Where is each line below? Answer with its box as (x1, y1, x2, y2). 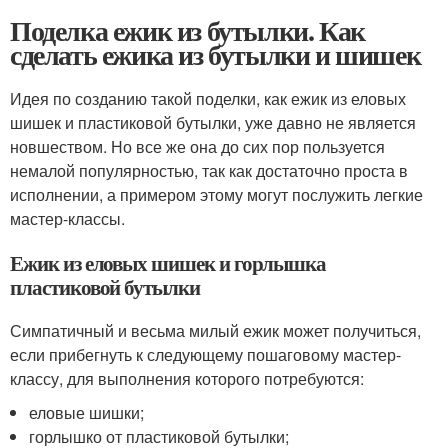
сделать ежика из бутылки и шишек (10, 33, 421, 75)
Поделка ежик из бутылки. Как (10, 9, 365, 51)
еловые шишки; (29, 400, 145, 424)
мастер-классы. (10, 206, 125, 230)
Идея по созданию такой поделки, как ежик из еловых (10, 86, 406, 110)
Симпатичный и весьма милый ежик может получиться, (10, 318, 421, 342)
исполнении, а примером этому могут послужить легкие (10, 182, 423, 206)
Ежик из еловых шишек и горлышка (10, 247, 326, 278)
